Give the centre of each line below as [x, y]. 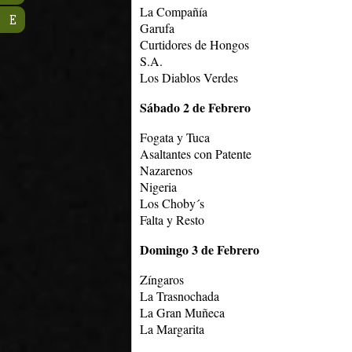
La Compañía [174, 11]
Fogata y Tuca [175, 137]
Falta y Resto [172, 220]
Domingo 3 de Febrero [200, 249]
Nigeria [158, 187]
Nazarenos [166, 170]
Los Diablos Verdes [189, 77]
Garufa [157, 28]
